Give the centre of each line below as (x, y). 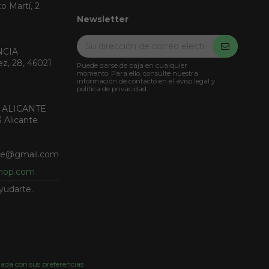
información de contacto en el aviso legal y (146, 81)
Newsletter (103, 20)
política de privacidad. (112, 89)
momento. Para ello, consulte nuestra (138, 74)
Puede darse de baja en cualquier (132, 66)
